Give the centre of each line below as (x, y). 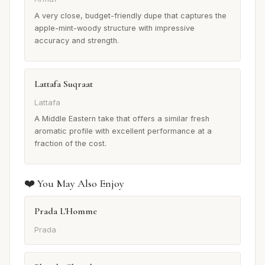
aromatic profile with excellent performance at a (123, 131)
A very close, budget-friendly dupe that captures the (130, 16)
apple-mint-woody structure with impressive (114, 28)
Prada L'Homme (66, 211)
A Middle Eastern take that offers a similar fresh (122, 119)
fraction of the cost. (70, 144)
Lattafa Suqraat (64, 84)
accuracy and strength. (77, 41)
